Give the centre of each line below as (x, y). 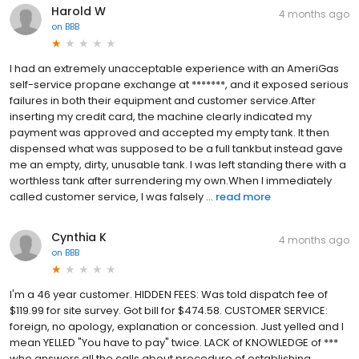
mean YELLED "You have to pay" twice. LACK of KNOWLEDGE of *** (174, 342)
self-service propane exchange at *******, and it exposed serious (179, 84)
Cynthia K (79, 237)
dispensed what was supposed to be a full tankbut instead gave (176, 148)
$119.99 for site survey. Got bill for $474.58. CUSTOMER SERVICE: (169, 310)
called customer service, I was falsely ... (111, 196)
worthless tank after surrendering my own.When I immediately (171, 180)
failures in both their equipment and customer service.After (163, 100)
